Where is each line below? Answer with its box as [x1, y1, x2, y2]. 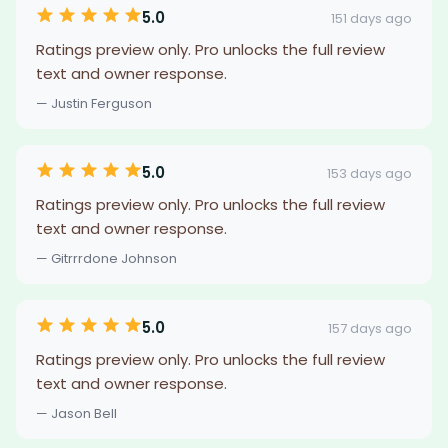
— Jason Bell [36, 404, 117, 423]
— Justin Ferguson [36, 94, 152, 113]
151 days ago [331, 8, 412, 28]
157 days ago [328, 318, 412, 338]
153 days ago [327, 163, 412, 183]
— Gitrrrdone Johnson [36, 249, 177, 268]
